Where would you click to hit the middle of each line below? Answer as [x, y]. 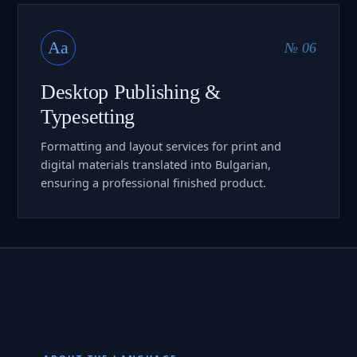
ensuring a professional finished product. [153, 182]
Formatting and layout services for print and [161, 145]
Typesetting [88, 116]
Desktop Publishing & [131, 92]
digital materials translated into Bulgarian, [156, 164]
